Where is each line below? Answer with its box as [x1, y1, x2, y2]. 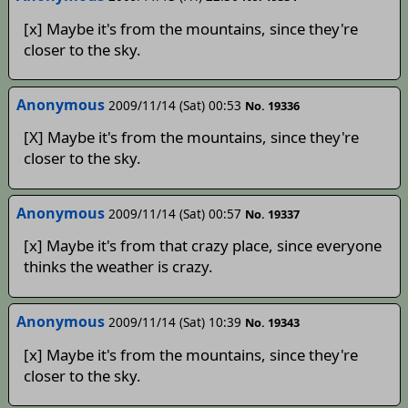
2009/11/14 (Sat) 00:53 [107, 96, 241, 114]
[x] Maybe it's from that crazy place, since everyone [23, 235, 382, 257]
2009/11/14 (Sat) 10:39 [107, 313, 241, 331]
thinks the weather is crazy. [23, 256, 213, 278]
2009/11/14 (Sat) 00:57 [107, 205, 241, 222]
